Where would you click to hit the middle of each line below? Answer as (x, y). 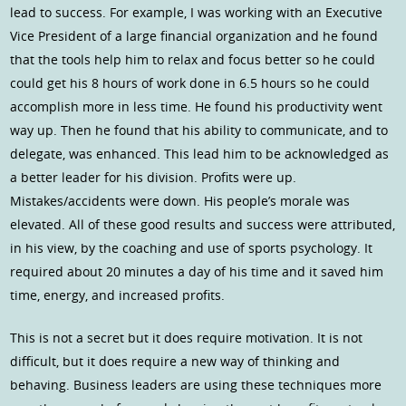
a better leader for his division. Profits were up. (154, 177)
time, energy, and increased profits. (118, 295)
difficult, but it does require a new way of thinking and (175, 361)
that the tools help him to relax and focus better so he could (193, 59)
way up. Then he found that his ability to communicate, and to (199, 130)
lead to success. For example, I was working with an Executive (197, 12)
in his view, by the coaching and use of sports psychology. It (192, 247)
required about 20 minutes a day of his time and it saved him (197, 271)
